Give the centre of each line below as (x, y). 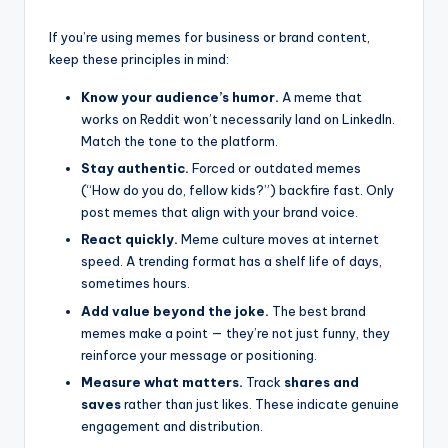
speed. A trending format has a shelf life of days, (231, 261)
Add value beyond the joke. (175, 310)
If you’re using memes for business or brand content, (209, 37)
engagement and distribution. (172, 425)
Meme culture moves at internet (278, 239)
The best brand (317, 310)
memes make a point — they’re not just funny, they (235, 332)
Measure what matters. (162, 381)
